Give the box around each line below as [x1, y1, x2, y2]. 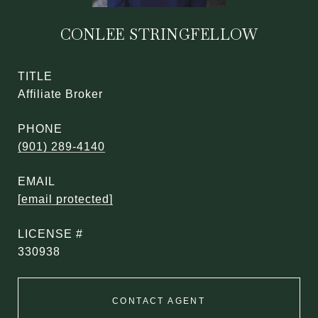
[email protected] [18, 193, 113, 205]
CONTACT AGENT [111, 296, 207, 306]
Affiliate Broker [18, 88, 103, 100]
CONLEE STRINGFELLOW [60, 25, 258, 44]
